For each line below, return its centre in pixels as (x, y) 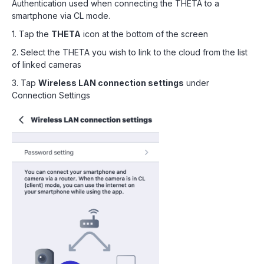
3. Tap (25, 83)
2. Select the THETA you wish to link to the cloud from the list (130, 52)
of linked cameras (47, 65)
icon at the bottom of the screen (144, 34)
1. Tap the (32, 34)
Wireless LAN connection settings (111, 83)
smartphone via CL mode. (61, 16)
